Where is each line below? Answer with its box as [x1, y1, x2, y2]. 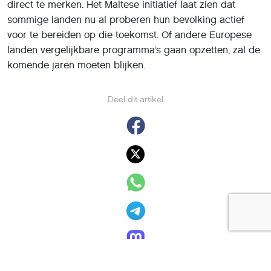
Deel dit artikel [108, 94, 163, 105]
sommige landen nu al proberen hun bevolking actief [7, 13, 244, 25]
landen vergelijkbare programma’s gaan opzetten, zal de [7, 44, 260, 56]
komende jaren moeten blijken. [7, 59, 145, 71]
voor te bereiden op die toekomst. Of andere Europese [7, 28, 252, 41]
